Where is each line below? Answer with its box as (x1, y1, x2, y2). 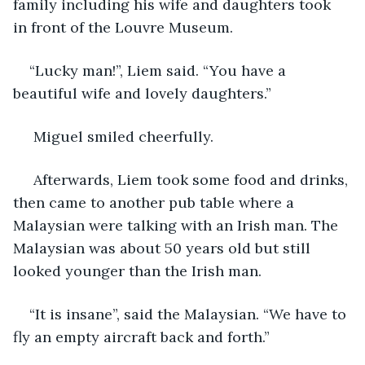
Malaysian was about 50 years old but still (13, 238, 314, 257)
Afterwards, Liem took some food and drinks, (29, 169, 352, 189)
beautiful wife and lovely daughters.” (13, 83, 271, 103)
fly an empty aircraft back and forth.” (13, 327, 270, 346)
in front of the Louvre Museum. (13, 17, 233, 37)
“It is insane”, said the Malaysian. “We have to (29, 304, 350, 323)
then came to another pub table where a (13, 192, 298, 212)
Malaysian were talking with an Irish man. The (13, 215, 342, 235)
